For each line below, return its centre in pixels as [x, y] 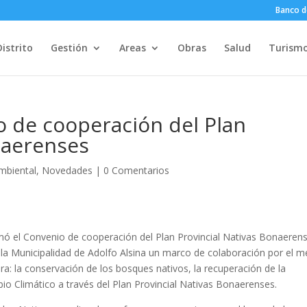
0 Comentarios [137, 170]
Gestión [69, 48]
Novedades [67, 170]
